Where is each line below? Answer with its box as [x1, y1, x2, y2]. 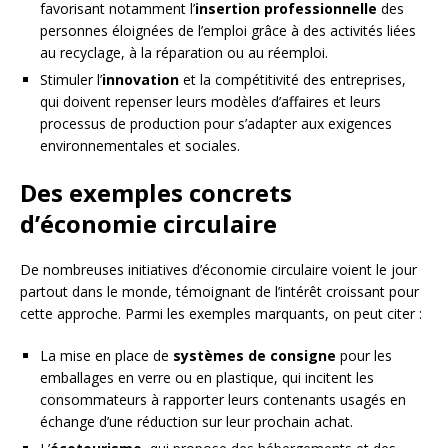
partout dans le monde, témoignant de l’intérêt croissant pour [20, 282, 419, 302]
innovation [102, 70, 179, 90]
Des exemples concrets [20, 176, 292, 210]
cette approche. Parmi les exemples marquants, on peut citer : [20, 304, 422, 324]
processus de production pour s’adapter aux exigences [40, 114, 392, 134]
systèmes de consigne [173, 346, 336, 366]
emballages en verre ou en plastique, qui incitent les [40, 368, 374, 388]
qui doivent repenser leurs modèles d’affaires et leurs [40, 92, 381, 112]
